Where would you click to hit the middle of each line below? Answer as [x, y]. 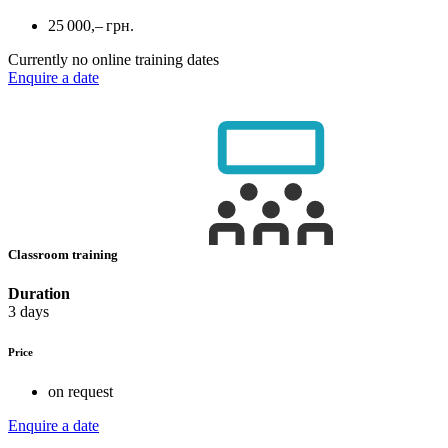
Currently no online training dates [113, 59]
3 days [28, 311]
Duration [39, 293]
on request [80, 391]
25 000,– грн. [91, 25]
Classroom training [64, 254]
